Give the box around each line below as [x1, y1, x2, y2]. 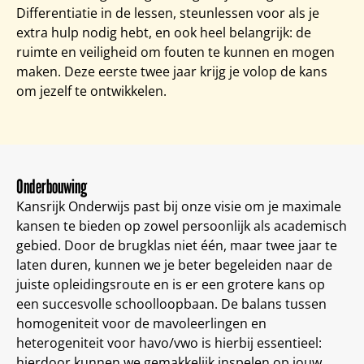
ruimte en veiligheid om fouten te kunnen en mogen [16, 43, 335, 62]
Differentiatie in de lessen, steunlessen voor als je [16, 4, 319, 23]
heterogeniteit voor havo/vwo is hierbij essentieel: [16, 334, 322, 353]
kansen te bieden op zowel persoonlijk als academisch [16, 217, 347, 236]
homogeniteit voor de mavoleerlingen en [16, 314, 266, 333]
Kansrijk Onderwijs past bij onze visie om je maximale [16, 197, 341, 216]
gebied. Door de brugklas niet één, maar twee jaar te [16, 236, 337, 255]
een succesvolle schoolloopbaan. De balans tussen [16, 295, 327, 314]
